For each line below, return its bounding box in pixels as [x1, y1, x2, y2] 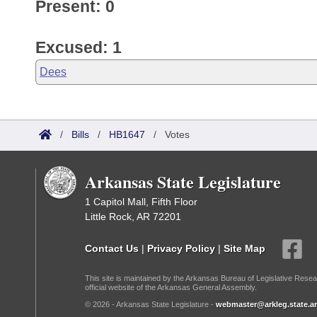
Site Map [224, 242, 265, 254]
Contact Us [85, 242, 139, 254]
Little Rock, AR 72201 [85, 211, 181, 222]
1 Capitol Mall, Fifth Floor [85, 196, 197, 207]
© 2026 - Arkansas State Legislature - [85, 300, 216, 309]
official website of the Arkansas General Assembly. [85, 283, 257, 292]
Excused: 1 [35, 38, 122, 57]
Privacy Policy [147, 242, 215, 254]
